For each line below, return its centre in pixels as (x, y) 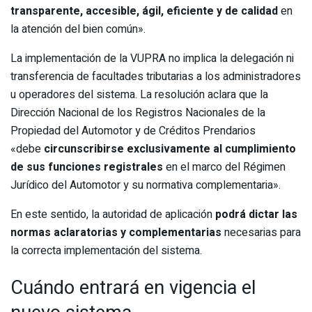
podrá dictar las (256, 214)
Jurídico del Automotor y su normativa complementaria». (147, 185)
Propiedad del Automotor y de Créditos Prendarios (133, 131)
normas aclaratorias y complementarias (116, 232)
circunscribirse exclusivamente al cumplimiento (170, 149)
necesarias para (261, 232)
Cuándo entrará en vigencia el (133, 288)
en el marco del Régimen (224, 167)
